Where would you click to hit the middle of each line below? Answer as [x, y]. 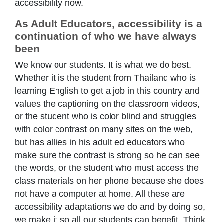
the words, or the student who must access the [107, 168]
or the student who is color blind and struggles [106, 117]
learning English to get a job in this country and [107, 91]
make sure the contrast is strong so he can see [107, 155]
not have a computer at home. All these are [100, 194]
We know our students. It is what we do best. [103, 65]
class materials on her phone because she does [109, 181]
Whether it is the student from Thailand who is [105, 78]
